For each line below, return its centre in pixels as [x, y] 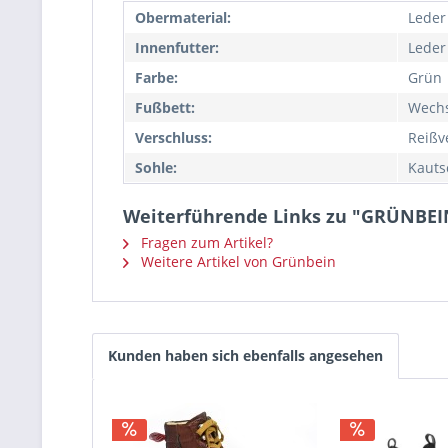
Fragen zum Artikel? [205, 242]
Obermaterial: [183, 17]
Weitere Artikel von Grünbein [236, 261]
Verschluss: [173, 137]
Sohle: [156, 167]
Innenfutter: [177, 47]
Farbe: [156, 77]
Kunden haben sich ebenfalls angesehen [245, 355]
